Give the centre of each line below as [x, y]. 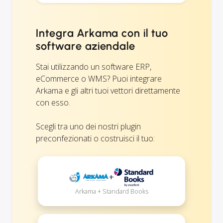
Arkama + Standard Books [111, 191]
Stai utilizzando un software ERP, [94, 66]
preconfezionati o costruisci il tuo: [95, 138]
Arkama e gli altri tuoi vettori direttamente [108, 90]
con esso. [53, 102]
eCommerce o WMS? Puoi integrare [99, 78]
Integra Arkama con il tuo [102, 33]
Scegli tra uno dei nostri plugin [88, 126]
